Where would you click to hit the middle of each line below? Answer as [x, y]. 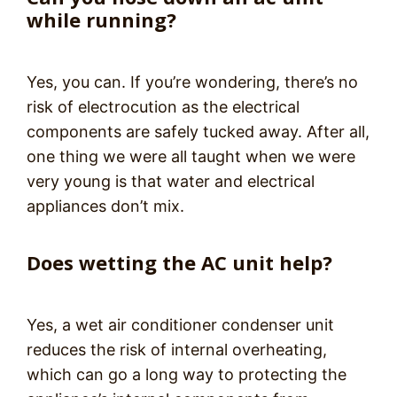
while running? [101, 20]
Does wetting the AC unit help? [179, 263]
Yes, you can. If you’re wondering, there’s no [192, 82]
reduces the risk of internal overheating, [177, 350]
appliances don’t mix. [105, 206]
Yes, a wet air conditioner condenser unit [180, 325]
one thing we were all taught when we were [191, 157]
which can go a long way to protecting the [187, 375]
